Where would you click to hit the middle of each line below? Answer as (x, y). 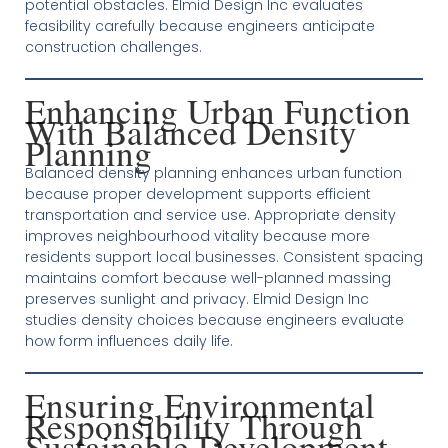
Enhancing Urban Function (217, 110)
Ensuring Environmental (199, 404)
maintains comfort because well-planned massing (207, 278)
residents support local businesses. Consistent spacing (223, 257)
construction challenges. (113, 47)
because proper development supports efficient (197, 194)
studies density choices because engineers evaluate (214, 320)
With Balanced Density (190, 131)
